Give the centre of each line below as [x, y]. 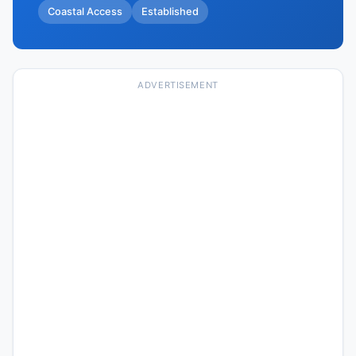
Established [170, 11]
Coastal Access [85, 11]
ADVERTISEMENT [178, 85]
